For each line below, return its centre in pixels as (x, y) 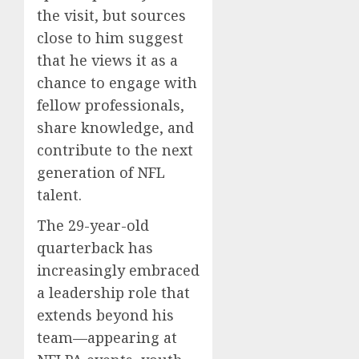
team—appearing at (107, 338)
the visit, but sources (111, 16)
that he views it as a (107, 61)
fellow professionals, (111, 105)
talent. (59, 195)
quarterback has (95, 248)
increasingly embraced (118, 270)
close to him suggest (110, 38)
